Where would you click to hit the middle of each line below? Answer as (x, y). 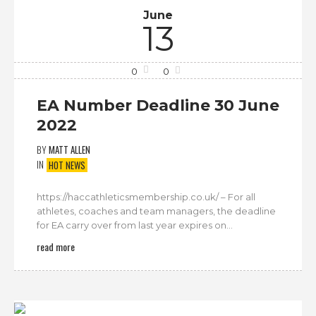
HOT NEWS (67, 165)
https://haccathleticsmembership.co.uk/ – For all (146, 196)
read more (56, 246)
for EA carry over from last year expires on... (135, 225)
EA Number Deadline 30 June (158, 106)
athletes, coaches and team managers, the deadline (156, 211)
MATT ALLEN (69, 150)
